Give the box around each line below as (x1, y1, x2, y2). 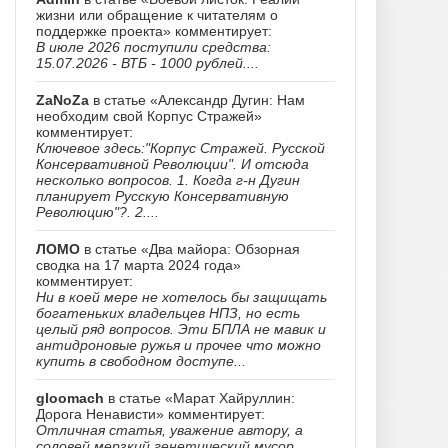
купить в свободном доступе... (36, 353, 246, 369)
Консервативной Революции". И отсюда (36, 156, 309, 172)
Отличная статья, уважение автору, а (36, 422, 303, 438)
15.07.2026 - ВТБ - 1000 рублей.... (36, 55, 259, 71)
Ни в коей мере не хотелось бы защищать (36, 289, 327, 305)
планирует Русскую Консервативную (36, 188, 289, 204)
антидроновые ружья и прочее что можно (36, 337, 321, 353)
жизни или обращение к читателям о (36, 7, 278, 23)
